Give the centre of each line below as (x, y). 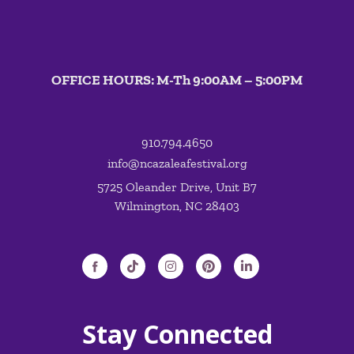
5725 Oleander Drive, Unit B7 (177, 187)
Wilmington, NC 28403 (177, 206)
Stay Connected (177, 334)
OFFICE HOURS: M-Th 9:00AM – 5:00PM (177, 79)
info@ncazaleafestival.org (177, 164)
